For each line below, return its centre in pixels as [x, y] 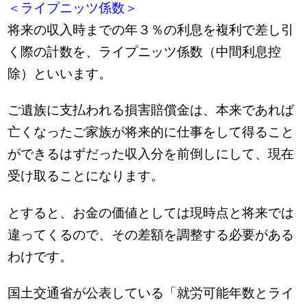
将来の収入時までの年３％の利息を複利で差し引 [151, 30]
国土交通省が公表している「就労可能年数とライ [151, 293]
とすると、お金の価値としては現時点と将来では [151, 212]
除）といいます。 [60, 74]
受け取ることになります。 [86, 176]
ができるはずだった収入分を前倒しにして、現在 [151, 154]
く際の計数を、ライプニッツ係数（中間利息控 [145, 52]
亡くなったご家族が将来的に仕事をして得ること [151, 132]
